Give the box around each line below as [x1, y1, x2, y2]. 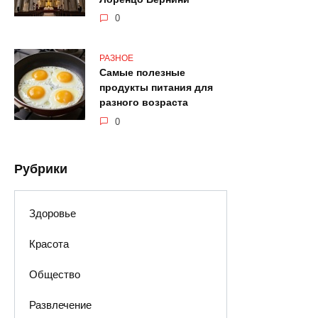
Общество [28, 268, 80, 281]
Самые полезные [99, 67, 185, 79]
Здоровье [28, 207, 76, 219]
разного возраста [99, 97, 188, 109]
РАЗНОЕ [99, 53, 133, 63]
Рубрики [14, 161, 67, 176]
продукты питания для [99, 82, 213, 94]
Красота [28, 237, 69, 250]
